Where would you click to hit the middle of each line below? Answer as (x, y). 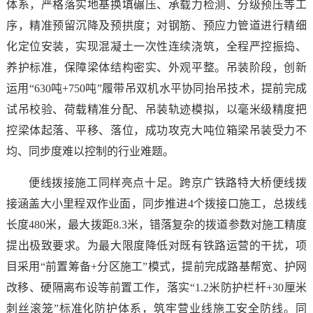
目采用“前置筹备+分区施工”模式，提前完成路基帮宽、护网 (156, 266)
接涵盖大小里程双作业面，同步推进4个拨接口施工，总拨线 (156, 203)
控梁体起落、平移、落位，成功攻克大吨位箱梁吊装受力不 (156, 130)
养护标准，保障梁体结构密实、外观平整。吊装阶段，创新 (156, 67)
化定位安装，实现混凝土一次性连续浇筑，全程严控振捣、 (156, 46)
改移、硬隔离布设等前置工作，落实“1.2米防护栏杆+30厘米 (156, 287)
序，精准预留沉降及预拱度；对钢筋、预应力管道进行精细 (156, 25)
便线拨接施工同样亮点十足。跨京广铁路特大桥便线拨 (168, 182)
